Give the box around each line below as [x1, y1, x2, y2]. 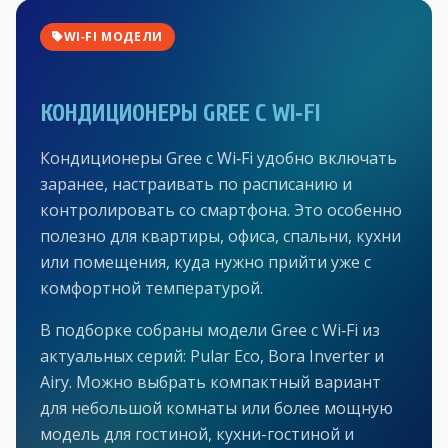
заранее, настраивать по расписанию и [40, 172, 352, 195]
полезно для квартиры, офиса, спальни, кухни [40, 224, 401, 247]
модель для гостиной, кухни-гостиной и [40, 422, 354, 445]
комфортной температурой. [40, 276, 263, 299]
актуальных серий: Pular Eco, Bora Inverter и [40, 344, 384, 367]
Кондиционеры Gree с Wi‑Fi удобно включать [40, 146, 397, 169]
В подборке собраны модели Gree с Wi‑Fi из [40, 318, 380, 341]
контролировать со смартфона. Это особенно [40, 198, 402, 221]
